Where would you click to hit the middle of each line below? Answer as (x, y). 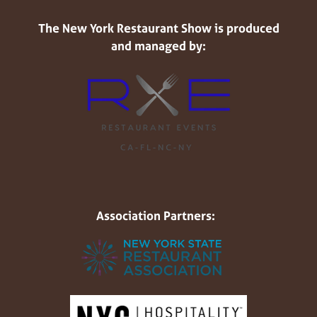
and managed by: (158, 46)
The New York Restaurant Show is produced (158, 28)
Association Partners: (158, 216)
